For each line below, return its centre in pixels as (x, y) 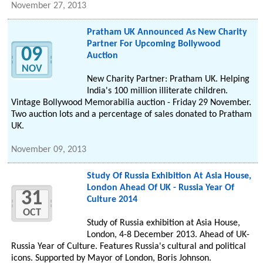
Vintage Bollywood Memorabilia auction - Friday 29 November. (131, 103)
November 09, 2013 (49, 150)
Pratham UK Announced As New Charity (167, 33)
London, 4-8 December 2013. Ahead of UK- (168, 235)
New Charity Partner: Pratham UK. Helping (168, 80)
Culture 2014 (112, 200)
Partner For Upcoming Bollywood (154, 44)
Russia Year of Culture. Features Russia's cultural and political (129, 247)
